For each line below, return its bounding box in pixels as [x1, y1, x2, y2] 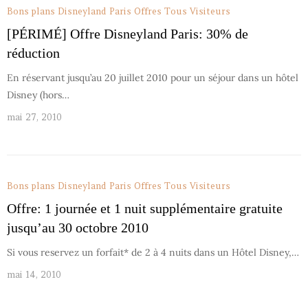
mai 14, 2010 [7, 269, 61, 280]
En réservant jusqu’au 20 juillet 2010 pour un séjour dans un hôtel [7, 71, 298, 84]
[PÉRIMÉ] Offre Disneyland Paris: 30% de [7, 26, 248, 41]
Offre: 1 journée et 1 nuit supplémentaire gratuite [7, 201, 283, 216]
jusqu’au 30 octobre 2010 [7, 220, 148, 235]
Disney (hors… [7, 89, 69, 101]
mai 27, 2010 [7, 111, 62, 123]
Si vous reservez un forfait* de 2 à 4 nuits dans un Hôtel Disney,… [7, 246, 299, 258]
